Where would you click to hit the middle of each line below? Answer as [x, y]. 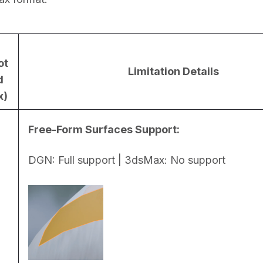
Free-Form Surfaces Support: [104, 130]
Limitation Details [173, 72]
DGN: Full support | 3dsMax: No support [127, 160]
